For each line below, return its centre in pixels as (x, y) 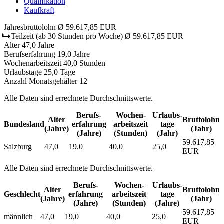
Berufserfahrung (30, 54)
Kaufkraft (39, 10)
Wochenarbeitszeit (33, 63)
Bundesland (24, 124)
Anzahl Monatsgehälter (41, 81)
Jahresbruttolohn (30, 27)
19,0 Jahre (74, 54)
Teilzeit (22, 36)
